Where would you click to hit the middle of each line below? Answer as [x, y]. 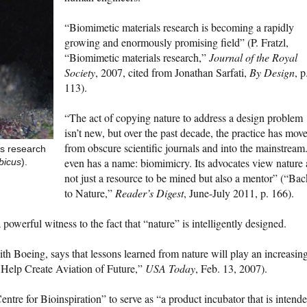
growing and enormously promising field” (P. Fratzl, [176, 42]
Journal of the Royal [253, 58]
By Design [272, 73]
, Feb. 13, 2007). [231, 269]
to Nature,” [90, 193]
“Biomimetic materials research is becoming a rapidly [179, 27]
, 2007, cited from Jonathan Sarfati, [172, 73]
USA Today [170, 269]
